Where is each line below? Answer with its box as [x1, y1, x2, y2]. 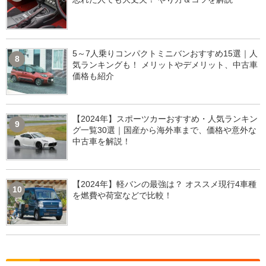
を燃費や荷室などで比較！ [72, 190, 172, 200]
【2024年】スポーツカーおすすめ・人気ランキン [72, 113, 258, 123]
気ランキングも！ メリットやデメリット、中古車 [72, 60, 258, 70]
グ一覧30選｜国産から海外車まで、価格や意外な [72, 125, 256, 135]
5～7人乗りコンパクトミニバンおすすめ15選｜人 [72, 49, 258, 59]
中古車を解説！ [72, 136, 131, 146]
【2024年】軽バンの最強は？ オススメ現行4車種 [72, 179, 256, 189]
